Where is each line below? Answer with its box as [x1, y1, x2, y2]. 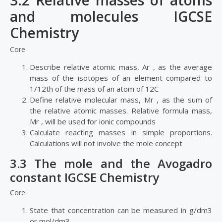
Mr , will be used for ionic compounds [30, 116, 158, 127]
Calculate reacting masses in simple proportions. [30, 127, 212, 138]
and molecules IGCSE [10, 7, 212, 26]
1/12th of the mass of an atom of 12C [30, 84, 161, 94]
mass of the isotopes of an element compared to [30, 73, 212, 83]
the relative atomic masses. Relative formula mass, [30, 106, 212, 116]
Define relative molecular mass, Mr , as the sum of [30, 95, 212, 105]
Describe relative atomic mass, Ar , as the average [30, 62, 212, 72]
